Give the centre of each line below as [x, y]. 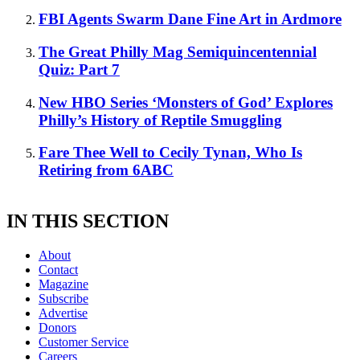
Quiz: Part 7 [79, 69]
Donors [57, 327]
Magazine [63, 284]
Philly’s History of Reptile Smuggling [160, 120]
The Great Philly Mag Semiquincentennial [178, 51]
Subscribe [63, 298]
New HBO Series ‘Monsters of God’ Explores [186, 102]
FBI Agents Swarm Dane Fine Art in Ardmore [190, 19]
